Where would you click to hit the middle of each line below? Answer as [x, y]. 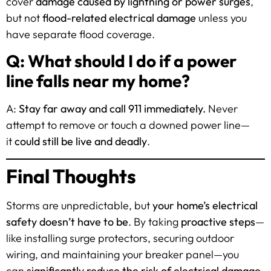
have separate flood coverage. [80, 34]
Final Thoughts [71, 176]
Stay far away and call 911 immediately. [112, 109]
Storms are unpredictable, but [79, 205]
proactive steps [218, 221]
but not [24, 18]
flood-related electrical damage [119, 18]
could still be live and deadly [81, 142]
